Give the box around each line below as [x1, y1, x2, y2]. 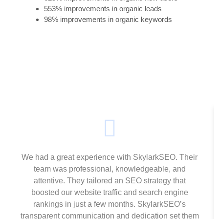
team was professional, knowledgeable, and [33, 164, 186, 173]
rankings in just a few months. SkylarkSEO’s [33, 199, 186, 208]
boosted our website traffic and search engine [31, 188, 188, 197]
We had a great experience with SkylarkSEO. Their [22, 153, 197, 161]
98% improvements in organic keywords [44, 15, 172, 23]
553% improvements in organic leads [44, 4, 162, 13]
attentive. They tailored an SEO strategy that [33, 176, 186, 185]
